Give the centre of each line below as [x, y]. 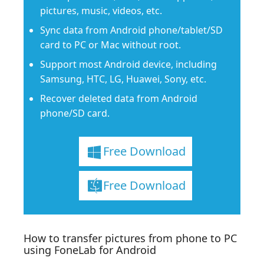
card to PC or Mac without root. [110, 44]
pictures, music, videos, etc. [101, 10]
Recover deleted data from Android [119, 98]
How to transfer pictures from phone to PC [130, 238]
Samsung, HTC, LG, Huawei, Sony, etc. [123, 79]
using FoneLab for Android [90, 250]
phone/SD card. [75, 113]
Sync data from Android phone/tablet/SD [131, 30]
